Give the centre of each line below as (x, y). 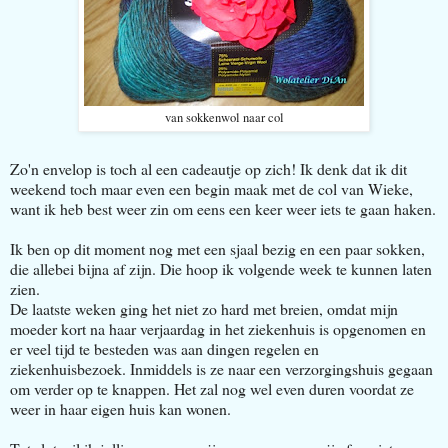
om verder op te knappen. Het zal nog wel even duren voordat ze (212, 389)
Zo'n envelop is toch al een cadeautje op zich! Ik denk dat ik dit (208, 169)
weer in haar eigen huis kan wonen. (120, 409)
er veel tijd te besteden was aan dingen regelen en (164, 349)
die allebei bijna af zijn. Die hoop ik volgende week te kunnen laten (221, 269)
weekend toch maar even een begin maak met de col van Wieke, (211, 189)
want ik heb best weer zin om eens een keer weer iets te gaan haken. (223, 209)
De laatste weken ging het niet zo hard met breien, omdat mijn (204, 309)
